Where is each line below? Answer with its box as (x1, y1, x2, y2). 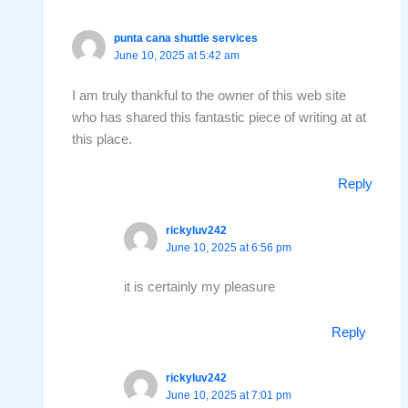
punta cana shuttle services (114, 32, 259, 46)
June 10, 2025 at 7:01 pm (166, 388, 292, 402)
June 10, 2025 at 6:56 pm (166, 240, 292, 254)
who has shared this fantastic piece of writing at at (72, 109, 367, 125)
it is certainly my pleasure (124, 280, 276, 295)
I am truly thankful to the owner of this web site (72, 87, 347, 103)
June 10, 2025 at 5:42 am (114, 49, 240, 63)
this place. (72, 131, 133, 147)
